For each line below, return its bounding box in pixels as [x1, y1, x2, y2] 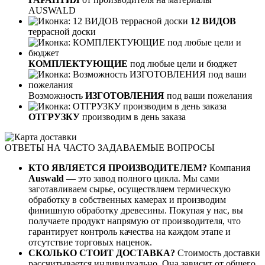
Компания [209, 162, 250, 173]
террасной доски [28, 26, 96, 37]
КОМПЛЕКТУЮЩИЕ [28, 58, 128, 69]
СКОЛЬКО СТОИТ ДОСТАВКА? [28, 247, 175, 258]
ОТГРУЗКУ [28, 111, 80, 122]
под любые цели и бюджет [128, 58, 237, 69]
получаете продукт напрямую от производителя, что [28, 215, 241, 226]
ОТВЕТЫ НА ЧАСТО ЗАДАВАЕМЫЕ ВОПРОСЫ [5, 142, 215, 153]
